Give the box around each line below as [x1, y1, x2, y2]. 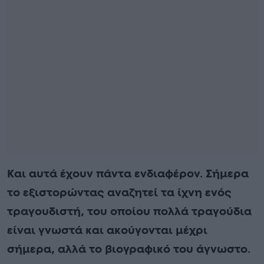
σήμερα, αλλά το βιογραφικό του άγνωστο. [7, 243, 250, 255]
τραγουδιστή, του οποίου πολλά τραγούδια [7, 206, 252, 217]
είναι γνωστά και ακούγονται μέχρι [7, 225, 207, 236]
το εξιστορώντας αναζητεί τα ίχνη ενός [7, 187, 232, 199]
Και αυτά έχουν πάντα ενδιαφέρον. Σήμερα [7, 168, 249, 180]
